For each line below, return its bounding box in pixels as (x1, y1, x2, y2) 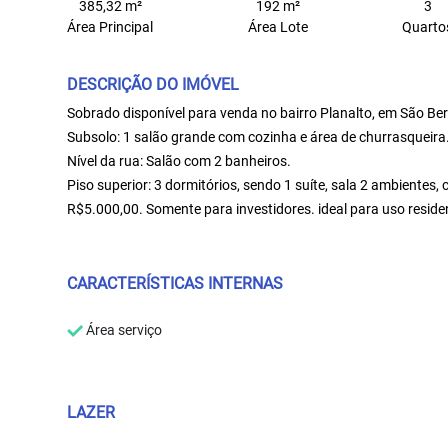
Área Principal (67, 19, 154, 36)
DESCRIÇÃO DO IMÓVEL (67, 75, 240, 94)
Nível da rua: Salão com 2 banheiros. (67, 153, 292, 169)
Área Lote (247, 19, 308, 36)
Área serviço (83, 322, 163, 338)
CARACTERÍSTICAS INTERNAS (67, 274, 284, 293)
